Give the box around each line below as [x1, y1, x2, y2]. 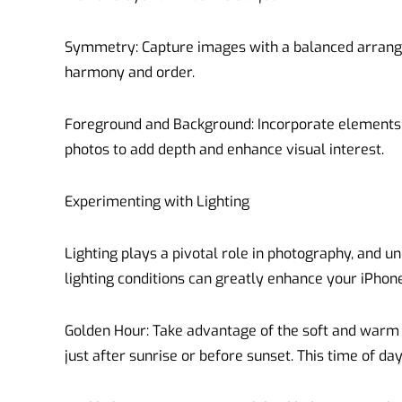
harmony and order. [65, 62, 195, 82]
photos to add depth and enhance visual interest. [65, 139, 384, 159]
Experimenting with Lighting [65, 191, 249, 211]
